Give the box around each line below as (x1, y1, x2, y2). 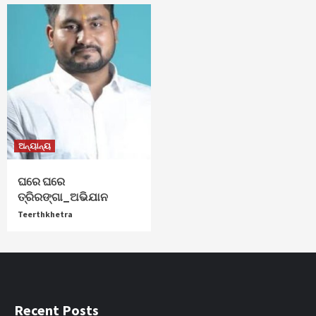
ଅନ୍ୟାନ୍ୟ (18, 140, 51, 151)
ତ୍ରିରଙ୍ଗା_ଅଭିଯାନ (18, 189, 108, 204)
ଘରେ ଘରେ (18, 174, 65, 188)
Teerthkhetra (18, 208, 73, 219)
